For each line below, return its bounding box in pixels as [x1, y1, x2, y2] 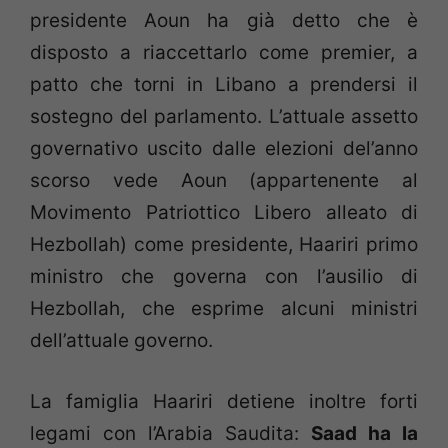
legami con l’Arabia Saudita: [30, 421, 311, 445]
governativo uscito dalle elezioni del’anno [30, 137, 418, 161]
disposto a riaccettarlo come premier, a [30, 41, 418, 65]
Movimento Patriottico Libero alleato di [30, 201, 418, 225]
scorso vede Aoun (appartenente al [30, 169, 418, 193]
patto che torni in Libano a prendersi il [30, 73, 418, 97]
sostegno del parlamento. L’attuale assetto [30, 105, 418, 129]
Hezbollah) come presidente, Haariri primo [30, 233, 418, 257]
